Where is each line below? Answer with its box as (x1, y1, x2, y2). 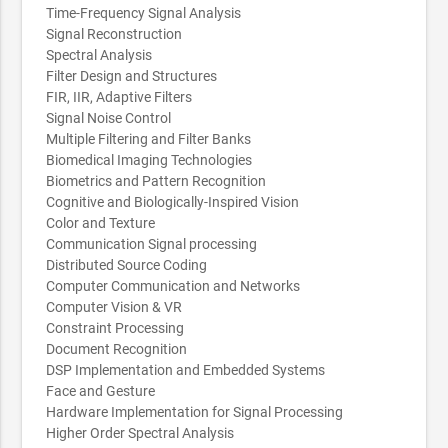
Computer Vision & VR (46, 298, 183, 315)
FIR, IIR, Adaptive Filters (46, 88, 193, 105)
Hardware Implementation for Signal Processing (46, 403, 344, 420)
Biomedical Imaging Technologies (46, 151, 253, 168)
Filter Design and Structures (46, 67, 218, 84)
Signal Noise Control (46, 109, 172, 126)
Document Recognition (46, 340, 188, 357)
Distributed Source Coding (46, 256, 208, 273)
